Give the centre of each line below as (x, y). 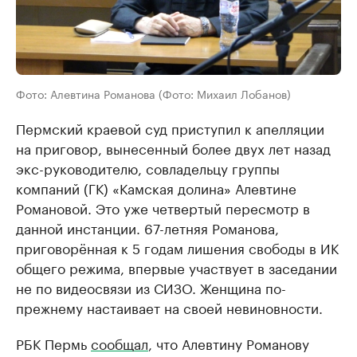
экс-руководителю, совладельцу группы (148, 167)
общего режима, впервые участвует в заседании (177, 267)
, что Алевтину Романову (229, 343)
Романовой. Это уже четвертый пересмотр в (163, 207)
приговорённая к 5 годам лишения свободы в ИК (177, 247)
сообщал (120, 343)
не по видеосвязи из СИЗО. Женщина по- (151, 287)
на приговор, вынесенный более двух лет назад (173, 147)
